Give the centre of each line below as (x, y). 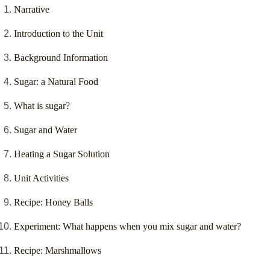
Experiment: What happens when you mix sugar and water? (127, 227)
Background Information (61, 58)
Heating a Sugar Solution (62, 154)
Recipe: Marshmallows (58, 251)
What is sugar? (42, 106)
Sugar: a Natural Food (56, 82)
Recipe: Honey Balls (53, 202)
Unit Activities (41, 178)
